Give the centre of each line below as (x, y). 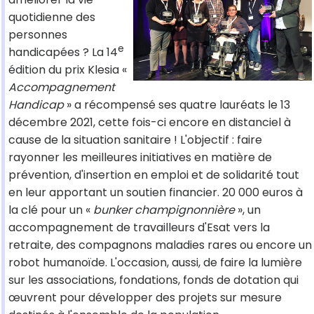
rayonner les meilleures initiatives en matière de (140, 158)
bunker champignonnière (164, 210)
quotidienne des (52, 18)
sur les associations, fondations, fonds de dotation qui (153, 280)
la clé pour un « (51, 210)
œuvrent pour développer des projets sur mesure (145, 298)
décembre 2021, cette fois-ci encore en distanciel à (150, 123)
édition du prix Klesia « (68, 70)
